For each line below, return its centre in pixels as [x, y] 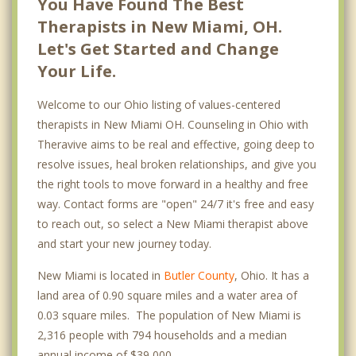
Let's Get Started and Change [158, 48]
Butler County [199, 275]
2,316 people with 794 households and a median [162, 335]
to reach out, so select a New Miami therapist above [173, 223]
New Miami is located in [101, 275]
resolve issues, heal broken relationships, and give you [177, 164]
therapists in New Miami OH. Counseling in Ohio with [173, 124]
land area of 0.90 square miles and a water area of [167, 295]
